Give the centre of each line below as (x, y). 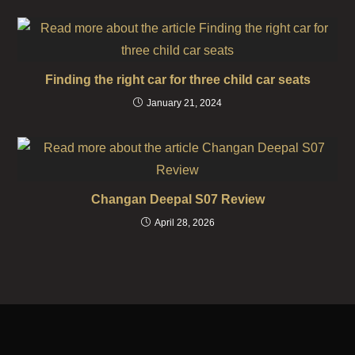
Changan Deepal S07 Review (177, 199)
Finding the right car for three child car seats (177, 79)
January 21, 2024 (184, 103)
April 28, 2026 (184, 222)
